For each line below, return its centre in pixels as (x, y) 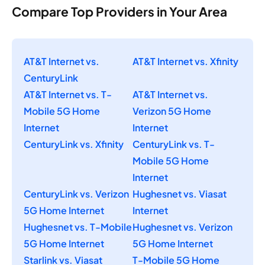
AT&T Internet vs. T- (68, 95)
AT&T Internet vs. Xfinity (185, 62)
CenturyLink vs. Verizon (76, 194)
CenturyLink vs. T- (174, 144)
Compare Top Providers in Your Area (119, 12)
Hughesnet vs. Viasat (180, 194)
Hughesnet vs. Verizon (182, 227)
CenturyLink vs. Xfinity (74, 144)
